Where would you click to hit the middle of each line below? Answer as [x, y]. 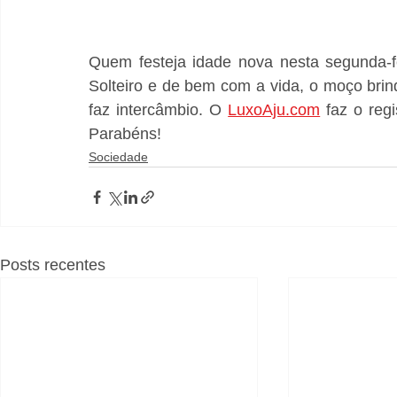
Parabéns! [125, 134]
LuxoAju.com [274, 110]
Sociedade [118, 157]
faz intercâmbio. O [159, 110]
